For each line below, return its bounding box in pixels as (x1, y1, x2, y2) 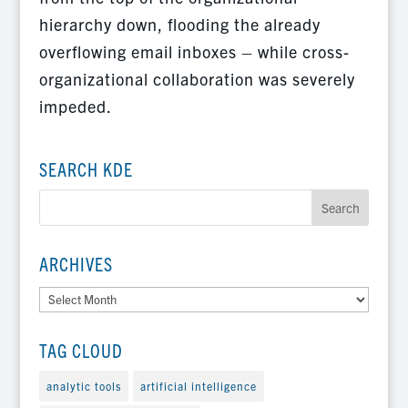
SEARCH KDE (38, 158, 133, 181)
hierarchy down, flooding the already (38, 14, 321, 36)
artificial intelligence (139, 378, 257, 393)
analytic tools (46, 378, 121, 393)
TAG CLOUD (38, 338, 123, 362)
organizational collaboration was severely (38, 68, 355, 90)
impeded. (38, 96, 112, 117)
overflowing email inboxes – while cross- (38, 41, 350, 63)
